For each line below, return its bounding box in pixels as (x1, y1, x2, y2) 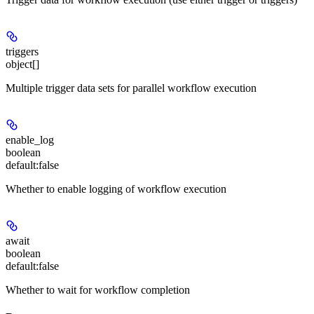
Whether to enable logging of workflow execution (6, 183, 226, 196)
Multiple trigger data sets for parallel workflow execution (6, 82, 257, 95)
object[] (6, 58, 39, 71)
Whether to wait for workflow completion (6, 284, 190, 296)
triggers (6, 46, 39, 58)
